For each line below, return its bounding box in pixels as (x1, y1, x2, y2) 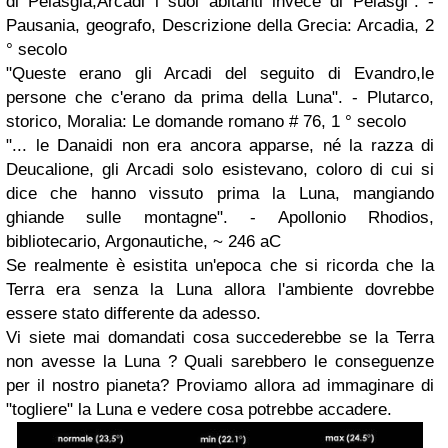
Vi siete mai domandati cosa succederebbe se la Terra (6, 327, 434, 347)
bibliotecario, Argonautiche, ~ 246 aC (6, 231, 281, 251)
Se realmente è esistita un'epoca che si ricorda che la (6, 255, 434, 275)
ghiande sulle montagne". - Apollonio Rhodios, (6, 207, 434, 227)
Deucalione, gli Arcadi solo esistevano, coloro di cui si (6, 159, 434, 179)
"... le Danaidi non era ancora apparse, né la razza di (6, 135, 434, 155)
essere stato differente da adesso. (6, 303, 261, 323)
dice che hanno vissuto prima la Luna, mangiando (6, 183, 434, 203)
